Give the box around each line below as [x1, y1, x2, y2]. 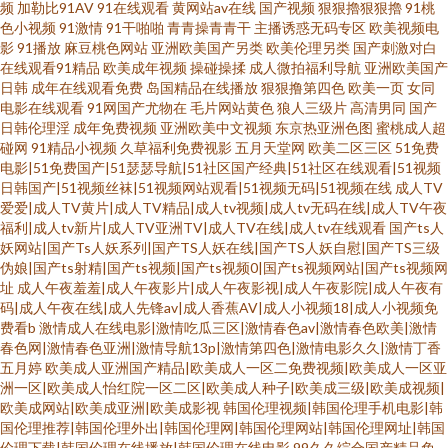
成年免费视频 [73, 119, 157, 136]
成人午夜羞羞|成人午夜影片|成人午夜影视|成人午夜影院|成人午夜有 [17, 279, 443, 296]
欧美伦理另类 [266, 39, 350, 56]
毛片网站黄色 [190, 99, 274, 116]
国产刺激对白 [353, 39, 437, 56]
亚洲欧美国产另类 [151, 39, 263, 56]
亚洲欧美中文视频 [160, 119, 272, 136]
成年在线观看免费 [31, 79, 143, 96]
